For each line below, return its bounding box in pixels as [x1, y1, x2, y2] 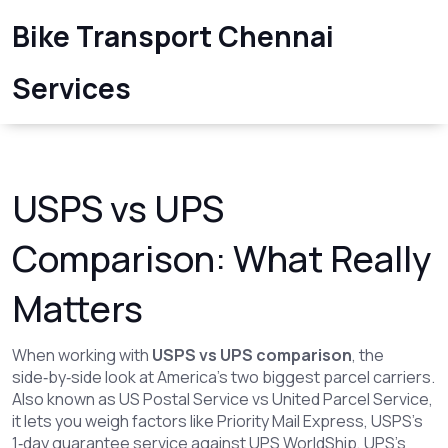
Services [12, 69, 131, 107]
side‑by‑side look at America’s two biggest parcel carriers [12, 366, 431, 388]
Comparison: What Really [12, 234, 431, 283]
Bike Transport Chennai [12, 17, 334, 55]
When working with [12, 344, 152, 366]
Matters [12, 284, 143, 333]
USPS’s [371, 410, 423, 432]
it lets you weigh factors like [12, 410, 217, 432]
